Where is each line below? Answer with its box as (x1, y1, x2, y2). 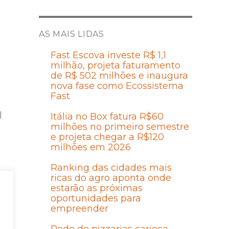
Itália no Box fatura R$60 (50, 111, 164, 123)
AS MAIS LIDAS (39, 29, 104, 39)
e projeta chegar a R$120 (50, 131, 164, 143)
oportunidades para (50, 193, 141, 204)
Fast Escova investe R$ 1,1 (50, 50, 166, 61)
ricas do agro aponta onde (50, 172, 171, 184)
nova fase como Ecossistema (50, 80, 184, 92)
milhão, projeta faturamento (50, 60, 180, 72)
